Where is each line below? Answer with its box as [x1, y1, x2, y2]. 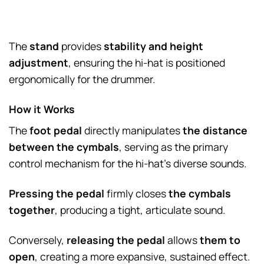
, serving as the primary [119, 140, 228, 154]
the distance [183, 123, 247, 138]
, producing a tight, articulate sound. [55, 203, 225, 217]
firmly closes [104, 186, 169, 201]
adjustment [9, 55, 68, 70]
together [9, 203, 55, 217]
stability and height [104, 38, 203, 53]
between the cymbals [9, 140, 119, 154]
